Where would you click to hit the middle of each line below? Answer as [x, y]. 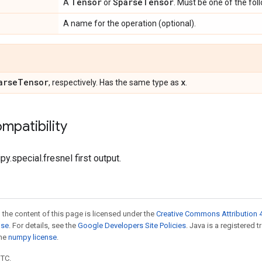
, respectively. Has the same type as [115, 82]
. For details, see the [43, 225]
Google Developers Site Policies [132, 225]
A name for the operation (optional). [130, 23]
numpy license [32, 237]
